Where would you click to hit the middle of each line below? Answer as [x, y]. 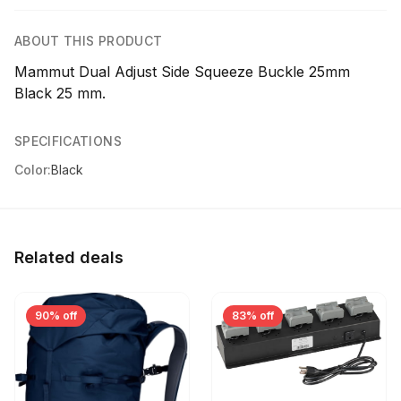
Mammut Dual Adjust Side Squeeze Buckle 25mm [182, 72]
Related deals [69, 257]
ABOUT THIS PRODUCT [89, 41]
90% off [56, 316]
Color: [33, 170]
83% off [253, 316]
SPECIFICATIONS [68, 141]
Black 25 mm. [60, 93]
